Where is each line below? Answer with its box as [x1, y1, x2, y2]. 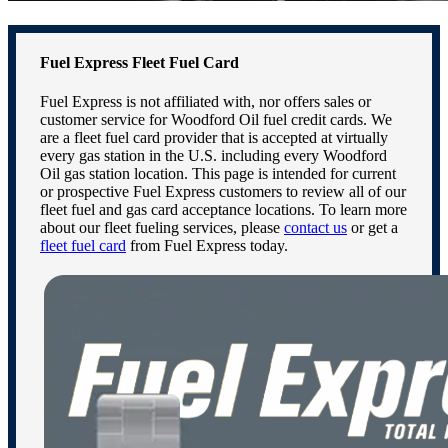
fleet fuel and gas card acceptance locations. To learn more [40, 201, 407, 219]
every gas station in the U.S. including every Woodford [40, 147, 387, 165]
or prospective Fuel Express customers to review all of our [40, 183, 406, 201]
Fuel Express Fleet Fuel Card [40, 54, 239, 72]
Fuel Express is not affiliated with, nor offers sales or [40, 93, 371, 111]
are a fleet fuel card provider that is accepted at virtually [40, 129, 388, 147]
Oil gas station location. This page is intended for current [40, 165, 396, 183]
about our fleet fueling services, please [40, 219, 284, 237]
